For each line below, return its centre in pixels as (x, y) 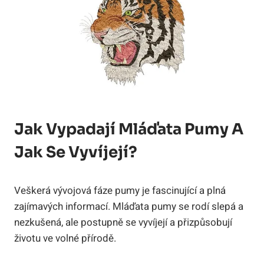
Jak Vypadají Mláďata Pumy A (129, 130)
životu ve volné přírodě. (65, 239)
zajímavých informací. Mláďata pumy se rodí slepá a (129, 207)
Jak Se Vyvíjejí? (76, 153)
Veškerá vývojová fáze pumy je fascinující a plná (120, 191)
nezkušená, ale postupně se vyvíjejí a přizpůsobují (123, 223)
